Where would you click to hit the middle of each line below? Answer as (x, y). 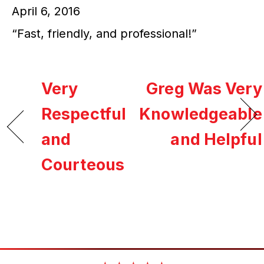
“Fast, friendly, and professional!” (104, 34)
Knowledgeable (201, 114)
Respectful (84, 114)
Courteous (83, 165)
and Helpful (216, 140)
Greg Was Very (204, 89)
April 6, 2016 (46, 11)
